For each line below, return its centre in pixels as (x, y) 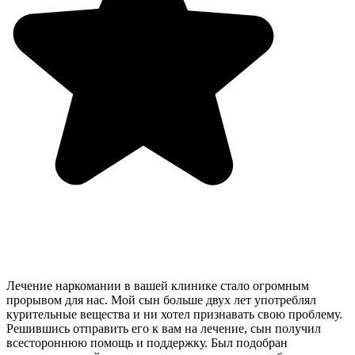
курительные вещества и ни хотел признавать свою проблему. (174, 314)
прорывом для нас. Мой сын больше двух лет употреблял (161, 300)
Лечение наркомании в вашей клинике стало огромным (158, 285)
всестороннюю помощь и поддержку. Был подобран (147, 342)
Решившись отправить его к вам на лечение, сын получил (164, 328)
